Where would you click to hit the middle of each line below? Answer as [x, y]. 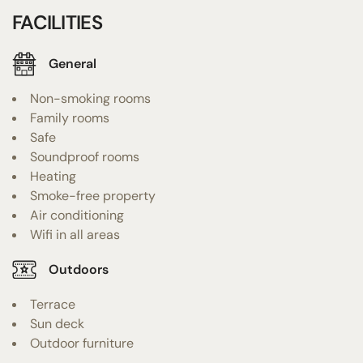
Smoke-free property [93, 195]
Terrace [53, 304]
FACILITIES [57, 22]
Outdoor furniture [82, 343]
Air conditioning [77, 215]
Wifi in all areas [75, 234]
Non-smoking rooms [90, 98]
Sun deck [57, 323]
